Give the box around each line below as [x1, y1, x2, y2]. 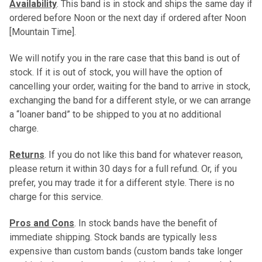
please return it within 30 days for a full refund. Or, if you [9, 163, 237, 175]
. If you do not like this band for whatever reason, [44, 149, 243, 161]
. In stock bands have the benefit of [74, 218, 218, 229]
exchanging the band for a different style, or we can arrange [9, 95, 251, 106]
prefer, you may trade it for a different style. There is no [9, 177, 235, 189]
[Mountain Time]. [9, 26, 78, 38]
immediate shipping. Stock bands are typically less [9, 232, 217, 243]
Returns [9, 149, 44, 161]
